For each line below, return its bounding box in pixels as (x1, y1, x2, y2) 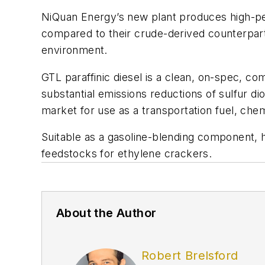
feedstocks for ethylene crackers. (41, 147, 212, 160)
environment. (41, 44, 108, 57)
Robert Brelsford (141, 248, 238, 263)
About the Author (56, 206, 157, 221)
